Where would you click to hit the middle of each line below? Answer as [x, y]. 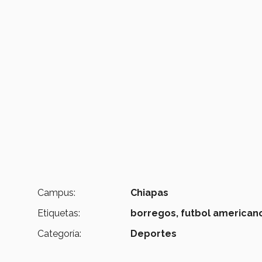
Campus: [56, 193]
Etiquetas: [59, 213]
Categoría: [59, 234]
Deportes [154, 234]
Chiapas [150, 193]
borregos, [155, 213]
